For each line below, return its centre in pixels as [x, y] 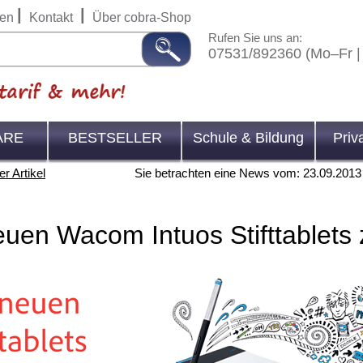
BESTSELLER [115, 138]
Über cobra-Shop [142, 17]
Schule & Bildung [248, 138]
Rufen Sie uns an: [255, 38]
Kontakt [51, 17]
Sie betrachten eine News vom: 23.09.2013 [248, 173]
